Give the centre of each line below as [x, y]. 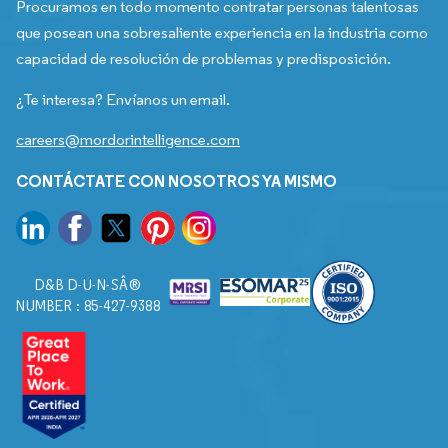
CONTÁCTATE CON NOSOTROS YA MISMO [176, 180]
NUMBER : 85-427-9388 [88, 306]
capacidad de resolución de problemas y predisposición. [203, 58]
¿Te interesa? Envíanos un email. [123, 99]
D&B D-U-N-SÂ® [88, 285]
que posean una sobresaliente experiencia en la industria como [222, 32]
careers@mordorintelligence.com [128, 139]
